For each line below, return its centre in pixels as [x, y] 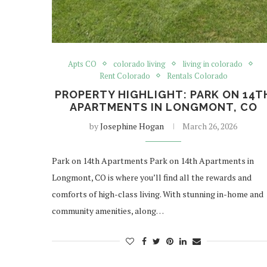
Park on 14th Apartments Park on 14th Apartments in [153, 160]
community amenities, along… [108, 210]
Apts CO [82, 63]
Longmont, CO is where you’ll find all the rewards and [152, 177]
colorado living [139, 63]
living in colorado [212, 63]
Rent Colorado [125, 75]
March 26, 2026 [210, 126]
